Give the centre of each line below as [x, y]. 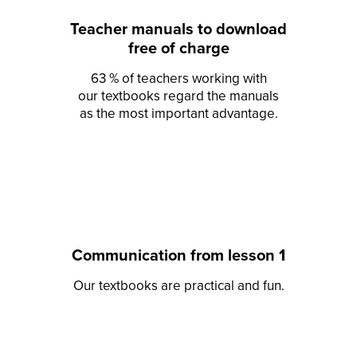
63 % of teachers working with [178, 78]
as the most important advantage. [178, 114]
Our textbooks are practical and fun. [178, 286]
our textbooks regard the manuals [178, 96]
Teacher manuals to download [178, 29]
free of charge [178, 49]
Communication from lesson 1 [178, 256]
